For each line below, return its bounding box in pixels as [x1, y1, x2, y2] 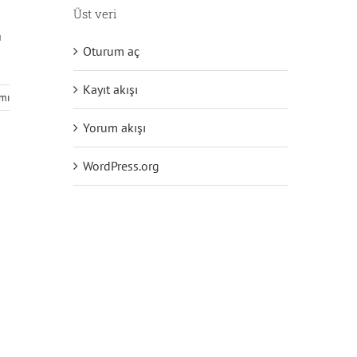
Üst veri [73, 6, 117, 22]
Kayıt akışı [82, 81, 138, 98]
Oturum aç [82, 43, 139, 60]
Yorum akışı [82, 120, 146, 136]
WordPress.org [82, 158, 159, 175]
